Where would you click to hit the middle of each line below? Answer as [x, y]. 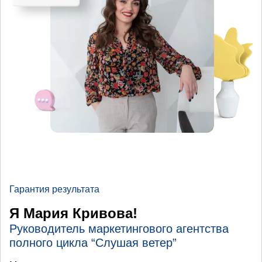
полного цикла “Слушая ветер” [93, 242]
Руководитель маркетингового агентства [119, 228]
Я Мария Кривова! [73, 213]
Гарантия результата [54, 189]
